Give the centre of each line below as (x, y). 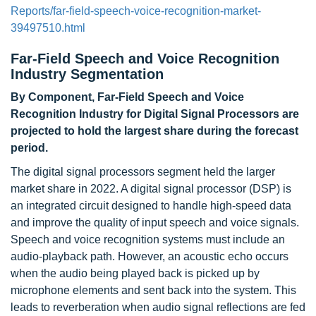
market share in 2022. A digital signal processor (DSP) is (151, 189)
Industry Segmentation (87, 74)
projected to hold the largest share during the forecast (154, 131)
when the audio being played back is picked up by (135, 273)
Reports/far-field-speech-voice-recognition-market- (136, 11)
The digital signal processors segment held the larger (143, 172)
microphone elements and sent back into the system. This (153, 290)
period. (29, 148)
